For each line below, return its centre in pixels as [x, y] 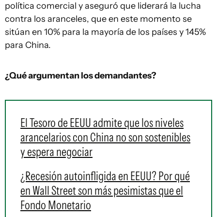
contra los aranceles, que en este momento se [98, 19]
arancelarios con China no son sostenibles [105, 137]
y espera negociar [56, 152]
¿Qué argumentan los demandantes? [81, 76]
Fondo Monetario [56, 205]
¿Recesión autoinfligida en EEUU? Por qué [105, 176]
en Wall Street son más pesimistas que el [102, 190]
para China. [28, 45]
